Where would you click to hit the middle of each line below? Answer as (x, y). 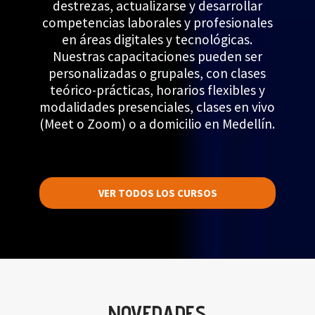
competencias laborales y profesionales (157, 22)
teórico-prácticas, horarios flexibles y (157, 90)
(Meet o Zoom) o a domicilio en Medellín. (157, 123)
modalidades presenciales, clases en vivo (157, 107)
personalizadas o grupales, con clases (157, 73)
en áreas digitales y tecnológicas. (157, 39)
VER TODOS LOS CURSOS (157, 193)
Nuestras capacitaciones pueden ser (157, 56)
